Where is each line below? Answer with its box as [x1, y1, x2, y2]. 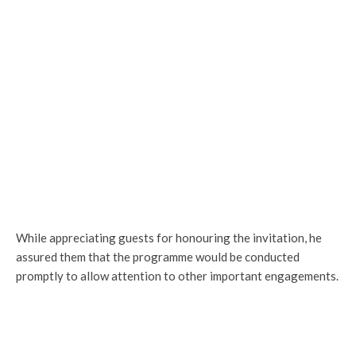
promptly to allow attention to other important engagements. [16, 268, 339, 283]
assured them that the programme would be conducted [16, 249, 300, 264]
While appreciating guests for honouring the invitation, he [16, 230, 322, 245]
